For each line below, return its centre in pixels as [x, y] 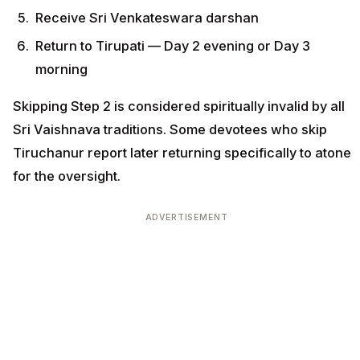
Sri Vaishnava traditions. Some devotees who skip [170, 130]
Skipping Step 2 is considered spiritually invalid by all [179, 106]
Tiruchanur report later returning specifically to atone [182, 153]
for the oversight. [67, 176]
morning [61, 69]
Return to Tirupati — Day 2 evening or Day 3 [173, 45]
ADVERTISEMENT [186, 218]
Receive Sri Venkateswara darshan [147, 18]
